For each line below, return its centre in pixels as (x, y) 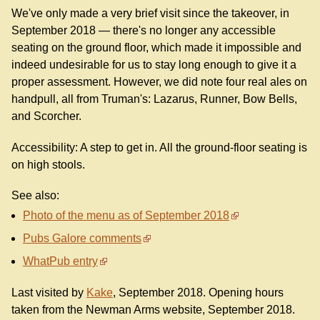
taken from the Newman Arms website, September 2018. (153, 309)
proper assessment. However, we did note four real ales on (159, 82)
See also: (35, 195)
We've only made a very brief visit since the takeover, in (150, 14)
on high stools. (48, 164)
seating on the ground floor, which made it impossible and (156, 48)
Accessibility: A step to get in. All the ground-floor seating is (159, 147)
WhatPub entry (60, 261)
